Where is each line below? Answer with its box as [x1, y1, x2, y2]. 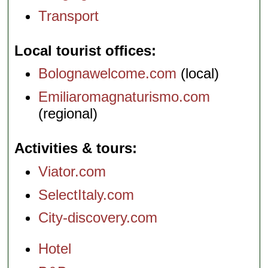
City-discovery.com [38, 209, 158, 226]
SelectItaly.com [38, 186, 135, 203]
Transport [38, 7, 99, 24]
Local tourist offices [14, 42, 152, 59]
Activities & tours [14, 140, 133, 157]
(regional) [38, 105, 98, 122]
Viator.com [38, 163, 106, 179]
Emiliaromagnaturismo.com [38, 89, 211, 105]
